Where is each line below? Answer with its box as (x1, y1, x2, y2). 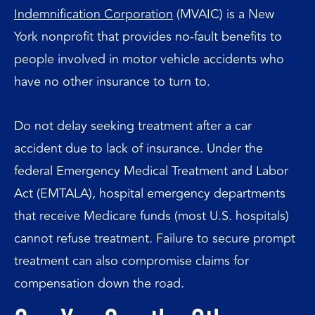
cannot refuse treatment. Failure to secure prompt (14, 229, 295, 248)
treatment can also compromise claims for (14, 251, 249, 271)
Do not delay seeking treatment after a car (14, 116, 252, 136)
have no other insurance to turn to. (14, 71, 210, 91)
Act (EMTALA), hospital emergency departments (14, 184, 285, 203)
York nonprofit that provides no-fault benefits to (14, 26, 282, 46)
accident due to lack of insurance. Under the (14, 139, 263, 158)
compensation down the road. (14, 274, 184, 293)
